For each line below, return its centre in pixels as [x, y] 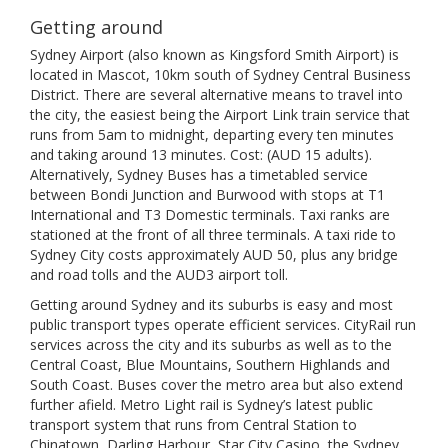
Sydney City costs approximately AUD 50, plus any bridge [214, 254]
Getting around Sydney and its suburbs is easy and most [211, 304]
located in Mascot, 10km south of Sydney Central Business [220, 74]
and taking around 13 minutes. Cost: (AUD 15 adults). [201, 154]
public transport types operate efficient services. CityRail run [223, 324]
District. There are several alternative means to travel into [216, 94]
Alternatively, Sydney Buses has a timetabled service [199, 174]
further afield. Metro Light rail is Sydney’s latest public [201, 404]
